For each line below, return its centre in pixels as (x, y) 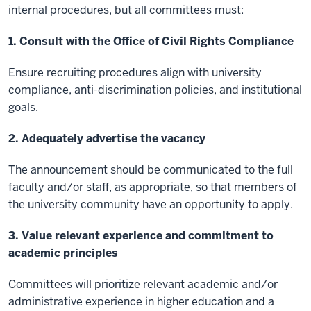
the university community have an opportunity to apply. (151, 205)
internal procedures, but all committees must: (126, 10)
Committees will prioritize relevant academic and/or (143, 285)
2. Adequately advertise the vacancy (107, 139)
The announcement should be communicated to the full (151, 170)
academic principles (63, 253)
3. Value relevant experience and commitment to (141, 236)
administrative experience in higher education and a (141, 302)
